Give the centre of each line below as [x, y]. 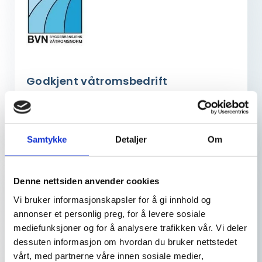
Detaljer [131, 139]
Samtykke [47, 139]
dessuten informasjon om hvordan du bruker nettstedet [125, 242]
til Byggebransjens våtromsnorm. [96, 132]
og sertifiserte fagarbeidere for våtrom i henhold [127, 118]
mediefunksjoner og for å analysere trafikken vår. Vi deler [130, 227]
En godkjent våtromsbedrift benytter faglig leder [126, 105]
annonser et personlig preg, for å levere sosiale [109, 213]
